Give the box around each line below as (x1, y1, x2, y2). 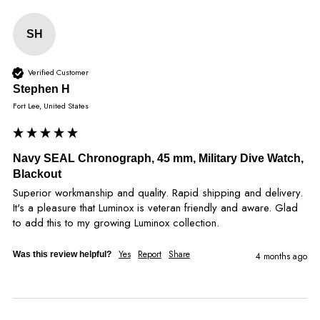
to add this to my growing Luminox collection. (13, 214, 219, 231)
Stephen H (13, 82, 70, 95)
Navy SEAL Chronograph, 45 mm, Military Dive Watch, (13, 151, 304, 164)
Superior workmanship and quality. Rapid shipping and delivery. (13, 184, 303, 201)
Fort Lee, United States (13, 99, 89, 111)
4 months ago (256, 249, 307, 263)
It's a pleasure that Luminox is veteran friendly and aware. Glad (13, 199, 298, 216)
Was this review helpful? (13, 249, 111, 259)
